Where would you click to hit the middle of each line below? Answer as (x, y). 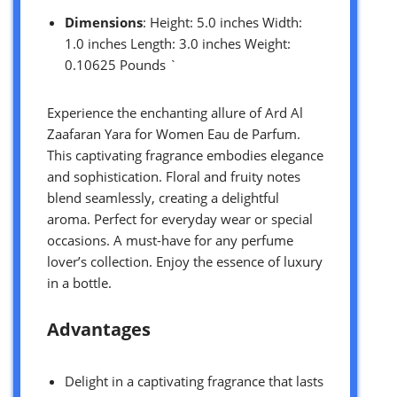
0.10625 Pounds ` (121, 64)
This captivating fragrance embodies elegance (185, 155)
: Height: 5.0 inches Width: (222, 22)
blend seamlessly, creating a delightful (163, 197)
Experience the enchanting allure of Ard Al (175, 112)
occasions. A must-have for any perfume (170, 240)
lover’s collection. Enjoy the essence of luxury (185, 261)
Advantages (99, 329)
